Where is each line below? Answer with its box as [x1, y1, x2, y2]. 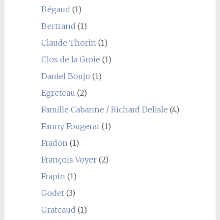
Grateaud [41, 204, 76, 215]
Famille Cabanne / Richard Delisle [41, 104, 168, 114]
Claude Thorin [41, 37, 96, 48]
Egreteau [41, 87, 75, 98]
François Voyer [41, 154, 97, 165]
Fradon [41, 137, 68, 148]
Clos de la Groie [41, 54, 100, 64]
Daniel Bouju [41, 71, 90, 81]
